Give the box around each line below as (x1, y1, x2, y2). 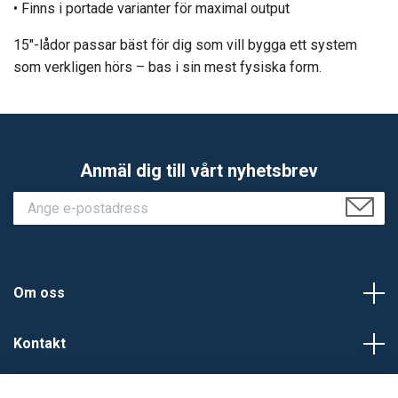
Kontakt (13, 335, 66, 353)
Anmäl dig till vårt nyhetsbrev (80, 160, 318, 182)
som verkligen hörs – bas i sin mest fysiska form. (13, 59, 322, 76)
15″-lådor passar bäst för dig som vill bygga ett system (13, 36, 357, 54)
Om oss (13, 284, 65, 302)
